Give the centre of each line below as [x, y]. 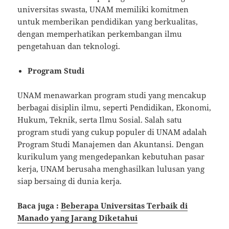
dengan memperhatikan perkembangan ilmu [100, 33]
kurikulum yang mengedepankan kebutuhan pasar [111, 156]
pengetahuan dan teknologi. [69, 46]
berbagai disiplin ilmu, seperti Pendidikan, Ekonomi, [114, 107]
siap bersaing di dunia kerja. [70, 181]
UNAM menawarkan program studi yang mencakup [112, 95]
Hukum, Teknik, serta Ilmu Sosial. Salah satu [100, 119]
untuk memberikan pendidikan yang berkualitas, [108, 21]
